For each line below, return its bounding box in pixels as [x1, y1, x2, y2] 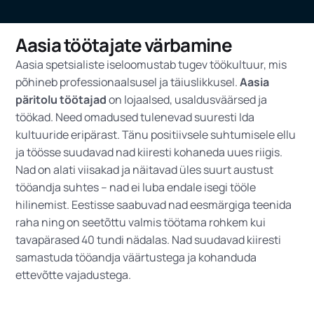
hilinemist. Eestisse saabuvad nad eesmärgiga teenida [15, 197, 292, 212]
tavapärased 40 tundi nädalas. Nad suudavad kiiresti [15, 232, 282, 247]
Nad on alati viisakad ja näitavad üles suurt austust [15, 162, 274, 177]
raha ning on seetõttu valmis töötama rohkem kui [15, 214, 266, 230]
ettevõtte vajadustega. [15, 267, 132, 282]
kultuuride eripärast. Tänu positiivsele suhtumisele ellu [15, 127, 296, 142]
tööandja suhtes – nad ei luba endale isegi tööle [15, 179, 257, 195]
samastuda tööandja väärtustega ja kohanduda [15, 250, 257, 265]
